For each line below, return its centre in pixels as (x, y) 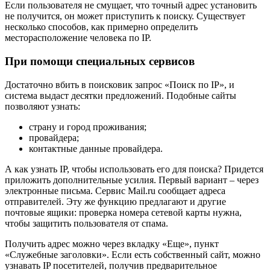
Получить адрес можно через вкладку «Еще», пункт (112, 243)
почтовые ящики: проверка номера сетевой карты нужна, (123, 212)
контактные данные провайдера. (96, 148)
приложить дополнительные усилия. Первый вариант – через (132, 180)
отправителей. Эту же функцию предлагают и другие (115, 201)
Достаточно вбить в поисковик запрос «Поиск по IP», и (120, 84)
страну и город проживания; (88, 127)
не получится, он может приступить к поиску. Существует (125, 16)
